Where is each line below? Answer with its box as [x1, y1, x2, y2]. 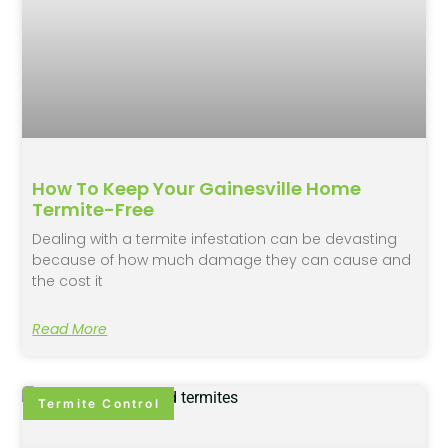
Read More [32, 319, 108, 340]
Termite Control [37, 395, 160, 411]
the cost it [32, 271, 104, 292]
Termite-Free [32, 197, 155, 223]
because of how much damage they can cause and [32, 250, 412, 271]
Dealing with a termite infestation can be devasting [32, 229, 398, 250]
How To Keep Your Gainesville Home [32, 176, 362, 202]
